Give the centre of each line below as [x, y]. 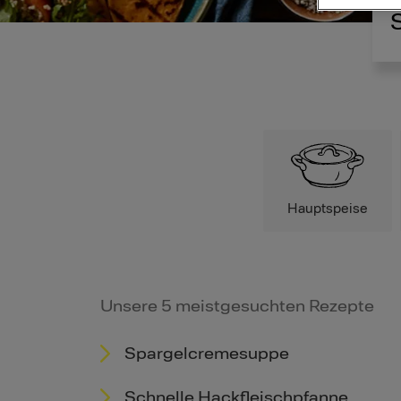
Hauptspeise [328, 209]
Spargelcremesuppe [207, 353]
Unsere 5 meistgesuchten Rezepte [237, 306]
